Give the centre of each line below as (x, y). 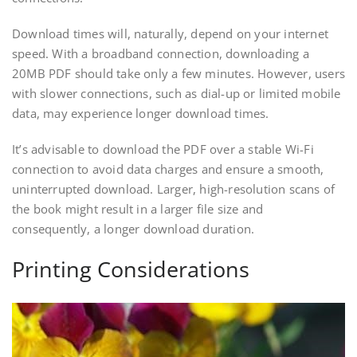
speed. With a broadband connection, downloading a (161, 54)
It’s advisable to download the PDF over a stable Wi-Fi (163, 149)
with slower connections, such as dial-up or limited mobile (177, 94)
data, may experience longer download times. (141, 114)
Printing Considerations (131, 269)
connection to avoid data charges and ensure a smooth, (168, 169)
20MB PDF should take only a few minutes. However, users (179, 74)
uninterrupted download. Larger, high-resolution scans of (174, 189)
